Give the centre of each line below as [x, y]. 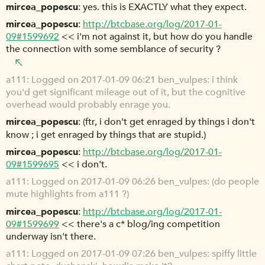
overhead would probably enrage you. [88, 105]
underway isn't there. [51, 237]
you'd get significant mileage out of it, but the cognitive [126, 93]
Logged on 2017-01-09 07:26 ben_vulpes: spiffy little [144, 254]
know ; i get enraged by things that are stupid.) [106, 135]
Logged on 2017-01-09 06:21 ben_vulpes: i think [135, 80]
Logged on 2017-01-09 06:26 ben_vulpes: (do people [145, 182]
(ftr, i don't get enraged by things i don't [169, 122]
